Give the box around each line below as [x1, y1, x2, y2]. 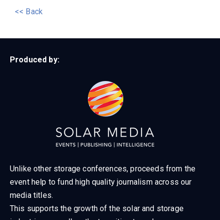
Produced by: [10, 55, 59, 64]
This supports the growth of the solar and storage [10, 203, 184, 213]
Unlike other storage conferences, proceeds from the [10, 164, 196, 173]
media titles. [10, 190, 54, 200]
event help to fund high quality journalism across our [10, 177, 192, 187]
